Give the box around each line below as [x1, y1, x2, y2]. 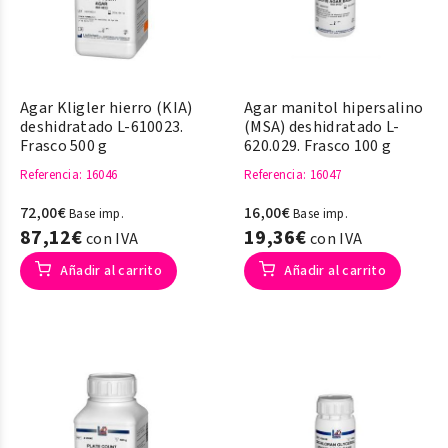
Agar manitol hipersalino [244, 97, 424, 119]
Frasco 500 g [20, 135, 108, 157]
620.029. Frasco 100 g [244, 135, 392, 157]
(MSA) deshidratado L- [244, 116, 400, 138]
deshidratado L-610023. [20, 116, 184, 138]
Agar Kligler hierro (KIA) [20, 97, 193, 119]
